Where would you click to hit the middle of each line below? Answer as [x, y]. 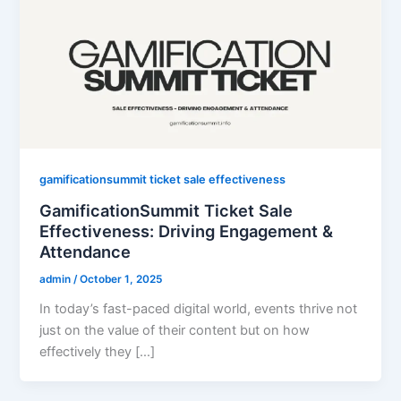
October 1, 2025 [121, 279]
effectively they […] [98, 351]
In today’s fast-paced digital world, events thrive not [199, 308]
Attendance [85, 251]
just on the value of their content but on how [175, 330]
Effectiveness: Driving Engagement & [187, 230]
